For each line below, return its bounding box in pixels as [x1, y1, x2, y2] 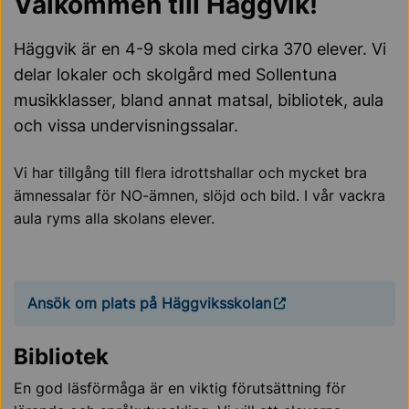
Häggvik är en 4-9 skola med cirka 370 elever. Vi [14, 39, 386, 59]
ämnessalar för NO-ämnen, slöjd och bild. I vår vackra [14, 186, 385, 205]
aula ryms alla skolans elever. [14, 209, 215, 228]
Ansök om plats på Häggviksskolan [27, 293, 271, 312]
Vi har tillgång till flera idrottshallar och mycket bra [14, 163, 367, 183]
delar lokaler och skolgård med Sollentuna [14, 65, 337, 85]
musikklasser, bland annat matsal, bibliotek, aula [14, 90, 383, 110]
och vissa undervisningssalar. [14, 116, 238, 136]
